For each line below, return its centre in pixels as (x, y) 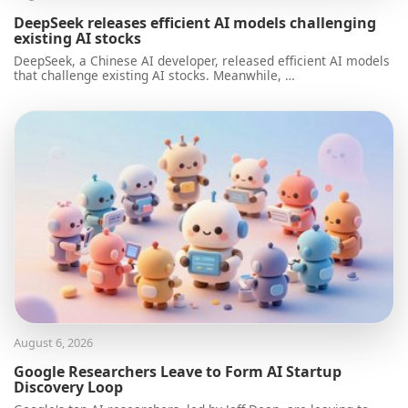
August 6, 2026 (53, 343)
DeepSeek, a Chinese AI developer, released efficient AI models (202, 61)
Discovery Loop (68, 388)
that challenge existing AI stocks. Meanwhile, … (154, 76)
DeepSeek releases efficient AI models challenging (195, 23)
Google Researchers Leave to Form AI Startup (178, 372)
